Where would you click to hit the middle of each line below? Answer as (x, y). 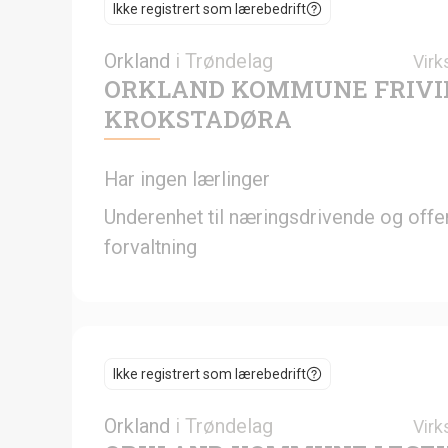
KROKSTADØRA (198, 118)
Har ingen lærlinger (187, 178)
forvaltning (150, 246)
